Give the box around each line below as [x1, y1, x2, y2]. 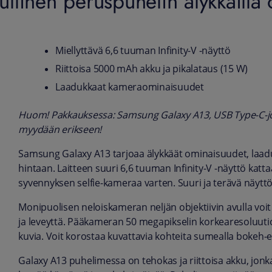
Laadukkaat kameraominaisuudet [55, 81, 204, 94]
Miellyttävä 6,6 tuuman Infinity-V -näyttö [55, 44, 231, 58]
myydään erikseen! [18, 123, 102, 137]
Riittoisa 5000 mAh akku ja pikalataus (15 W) [55, 63, 248, 76]
